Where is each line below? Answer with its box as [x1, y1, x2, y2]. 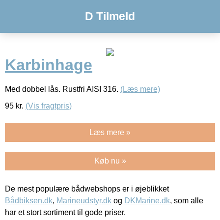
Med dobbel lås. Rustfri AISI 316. [5, 84, 120, 93]
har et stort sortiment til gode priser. [5, 208, 126, 217]
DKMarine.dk [124, 196, 170, 205]
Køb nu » [94, 156, 126, 165]
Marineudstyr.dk [56, 196, 111, 205]
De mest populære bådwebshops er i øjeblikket [5, 184, 169, 193]
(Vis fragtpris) [26, 101, 72, 110]
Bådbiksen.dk [5, 196, 53, 205]
